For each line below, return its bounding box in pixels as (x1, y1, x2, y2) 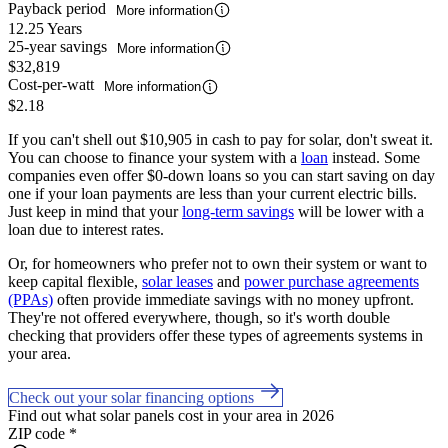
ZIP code (8, 424, 65, 442)
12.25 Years (8, 20, 82, 38)
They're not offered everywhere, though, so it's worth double (8, 308, 390, 326)
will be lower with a (294, 202, 424, 220)
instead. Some (328, 148, 420, 166)
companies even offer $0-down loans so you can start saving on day (8, 166, 435, 184)
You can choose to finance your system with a (8, 148, 301, 166)
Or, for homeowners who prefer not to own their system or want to (8, 254, 427, 272)
